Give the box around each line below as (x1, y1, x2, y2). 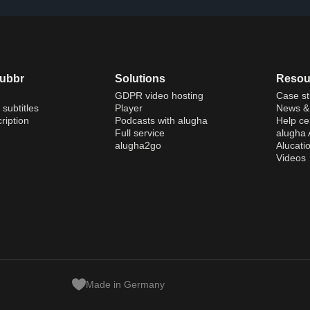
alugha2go (114, 139, 161, 151)
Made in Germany (85, 278, 165, 290)
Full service (114, 127, 165, 138)
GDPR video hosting (114, 89, 203, 101)
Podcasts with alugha (114, 114, 208, 126)
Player (114, 102, 143, 113)
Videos (275, 152, 306, 163)
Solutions (114, 72, 165, 84)
